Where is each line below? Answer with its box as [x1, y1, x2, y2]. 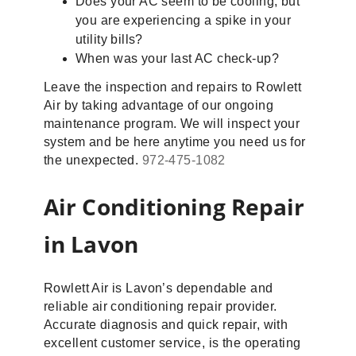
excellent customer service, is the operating [44, 336, 301, 350]
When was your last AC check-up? [75, 52, 280, 65]
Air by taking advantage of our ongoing [44, 99, 273, 112]
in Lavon [44, 229, 138, 259]
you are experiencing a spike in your [75, 14, 292, 27]
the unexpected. [44, 153, 142, 167]
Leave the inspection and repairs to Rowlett [44, 80, 302, 94]
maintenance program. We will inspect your [44, 117, 300, 130]
